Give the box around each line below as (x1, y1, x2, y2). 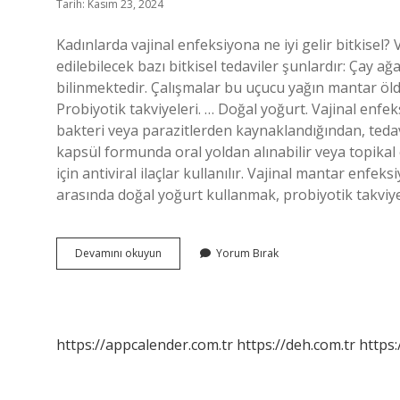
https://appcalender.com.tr (56, 335, 233, 354)
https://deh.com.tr (237, 335, 355, 354)
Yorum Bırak (216, 246, 279, 261)
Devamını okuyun (75, 246, 162, 261)
